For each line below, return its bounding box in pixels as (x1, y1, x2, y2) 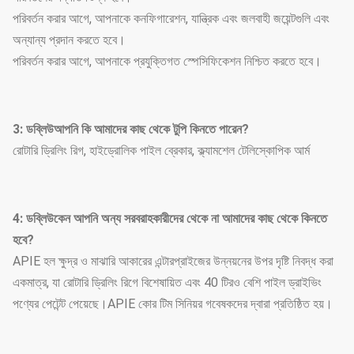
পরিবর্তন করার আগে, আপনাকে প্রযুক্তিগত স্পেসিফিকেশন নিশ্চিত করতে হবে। (13, 54, 322, 69)
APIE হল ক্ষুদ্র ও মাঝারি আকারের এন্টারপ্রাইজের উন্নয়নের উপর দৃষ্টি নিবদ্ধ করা (13, 254, 333, 269)
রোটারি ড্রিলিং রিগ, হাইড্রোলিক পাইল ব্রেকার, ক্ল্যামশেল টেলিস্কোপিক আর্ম (13, 143, 310, 158)
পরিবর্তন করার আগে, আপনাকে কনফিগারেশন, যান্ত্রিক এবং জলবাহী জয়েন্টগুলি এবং (13, 11, 330, 26)
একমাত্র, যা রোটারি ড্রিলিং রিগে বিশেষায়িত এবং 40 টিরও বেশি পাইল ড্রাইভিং (13, 275, 322, 290)
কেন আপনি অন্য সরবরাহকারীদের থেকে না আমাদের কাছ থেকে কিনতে (54, 211, 327, 226)
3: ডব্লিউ (13, 122, 54, 137)
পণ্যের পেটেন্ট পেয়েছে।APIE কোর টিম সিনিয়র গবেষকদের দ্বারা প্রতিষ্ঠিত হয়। (13, 296, 333, 311)
